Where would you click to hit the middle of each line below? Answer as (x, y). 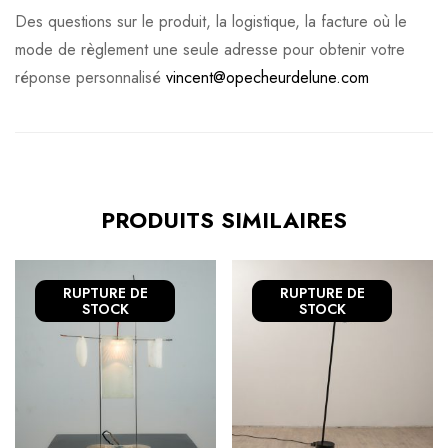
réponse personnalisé (90, 78)
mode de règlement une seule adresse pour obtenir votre (210, 50)
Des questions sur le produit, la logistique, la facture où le (211, 22)
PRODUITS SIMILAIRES (224, 220)
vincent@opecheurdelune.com (267, 78)
